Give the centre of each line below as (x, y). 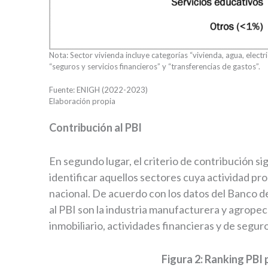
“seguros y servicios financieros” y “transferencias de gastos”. (155, 66)
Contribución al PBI (95, 128)
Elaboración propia (98, 101)
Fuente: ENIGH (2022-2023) (98, 90)
